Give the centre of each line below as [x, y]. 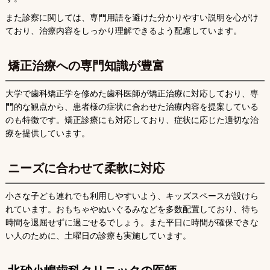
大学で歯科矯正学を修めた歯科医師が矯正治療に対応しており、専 [132, 94]
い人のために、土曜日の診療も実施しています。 [98, 236]
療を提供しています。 [47, 133]
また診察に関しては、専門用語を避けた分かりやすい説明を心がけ [132, 18]
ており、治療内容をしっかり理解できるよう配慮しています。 [123, 31]
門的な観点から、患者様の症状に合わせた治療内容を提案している [132, 107]
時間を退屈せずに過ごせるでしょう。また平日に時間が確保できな [132, 223]
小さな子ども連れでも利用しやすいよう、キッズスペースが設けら [132, 196]
